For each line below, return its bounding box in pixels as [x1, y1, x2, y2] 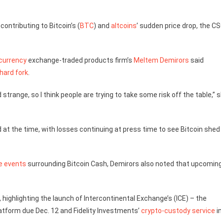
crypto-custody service [141, 207, 215, 215]
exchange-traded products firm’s [27, 56, 134, 64]
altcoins [111, 22, 137, 30]
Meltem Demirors [134, 56, 189, 64]
